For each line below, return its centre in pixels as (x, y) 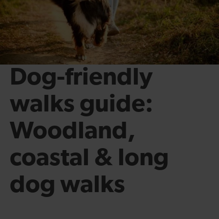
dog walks (67, 185)
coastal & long (89, 158)
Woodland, (73, 131)
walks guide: (81, 104)
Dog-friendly (81, 77)
